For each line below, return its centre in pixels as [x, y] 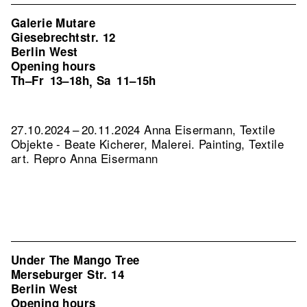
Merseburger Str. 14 [68, 274]
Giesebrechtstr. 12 [63, 37]
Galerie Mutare [53, 23]
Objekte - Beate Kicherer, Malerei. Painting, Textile [148, 144]
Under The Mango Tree [75, 260]
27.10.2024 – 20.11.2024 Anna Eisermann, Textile [143, 129]
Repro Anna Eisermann [96, 158]
